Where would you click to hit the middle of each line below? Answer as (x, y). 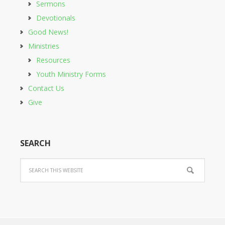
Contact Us (46, 88)
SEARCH (35, 143)
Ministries (44, 46)
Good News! (48, 32)
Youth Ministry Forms (71, 74)
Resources (53, 60)
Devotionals (56, 18)
